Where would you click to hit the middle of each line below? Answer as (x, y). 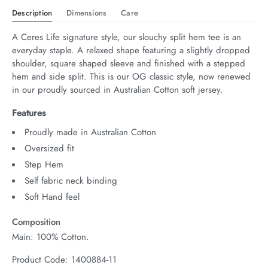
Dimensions (87, 13)
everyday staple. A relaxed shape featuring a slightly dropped (131, 50)
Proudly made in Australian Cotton (90, 132)
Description (32, 13)
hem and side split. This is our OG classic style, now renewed (131, 76)
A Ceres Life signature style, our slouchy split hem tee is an (127, 37)
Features (29, 113)
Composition (36, 222)
